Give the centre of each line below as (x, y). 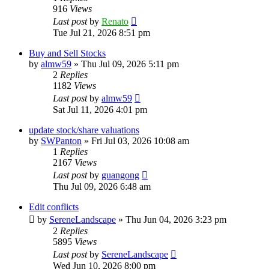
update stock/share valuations (84, 130)
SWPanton (61, 141)
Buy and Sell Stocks (67, 53)
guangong (120, 175)
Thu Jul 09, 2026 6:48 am (102, 186)
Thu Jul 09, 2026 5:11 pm (130, 64)
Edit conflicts (54, 207)
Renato (115, 21)
